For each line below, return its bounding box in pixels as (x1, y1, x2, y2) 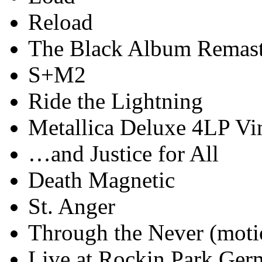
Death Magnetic (28, 167, 175, 192)
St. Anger (28, 193, 115, 219)
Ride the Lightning (28, 88, 203, 113)
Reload (28, 9, 93, 35)
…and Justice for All (28, 140, 219, 166)
